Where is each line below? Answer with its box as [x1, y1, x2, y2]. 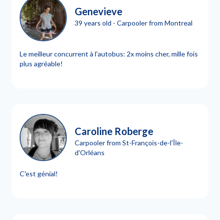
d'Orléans [75, 148, 105, 157]
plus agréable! [20, 59, 63, 68]
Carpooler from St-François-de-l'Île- [75, 138, 183, 147]
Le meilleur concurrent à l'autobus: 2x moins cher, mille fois [20, 50, 198, 58]
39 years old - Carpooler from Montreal [75, 18, 192, 27]
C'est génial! [20, 169, 58, 178]
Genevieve [75, 5, 122, 17]
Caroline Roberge [75, 125, 153, 137]
